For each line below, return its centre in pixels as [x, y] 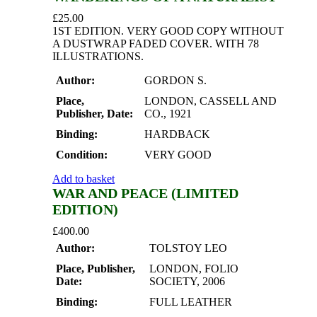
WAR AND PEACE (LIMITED [145, 194]
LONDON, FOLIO [194, 269]
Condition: [82, 155]
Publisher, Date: [94, 114]
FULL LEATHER [191, 302]
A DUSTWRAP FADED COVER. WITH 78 [156, 44]
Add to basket [83, 179]
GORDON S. [175, 81]
